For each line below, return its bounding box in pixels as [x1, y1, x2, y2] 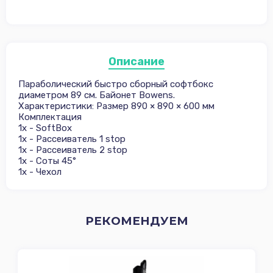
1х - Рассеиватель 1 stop [18, 133, 126, 144]
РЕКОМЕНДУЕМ [85, 213, 188, 228]
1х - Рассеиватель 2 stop [18, 144, 127, 155]
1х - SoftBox [18, 122, 72, 133]
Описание [108, 54, 165, 68]
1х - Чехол [18, 166, 62, 177]
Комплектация [18, 111, 82, 122]
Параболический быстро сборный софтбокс [18, 78, 213, 90]
